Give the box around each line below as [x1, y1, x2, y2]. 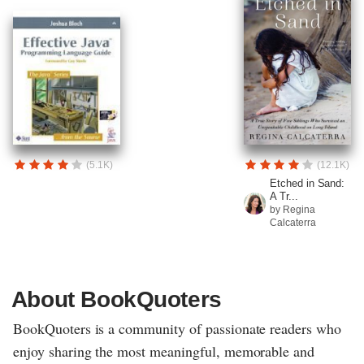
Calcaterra [269, 217, 316, 229]
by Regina [269, 204, 315, 216]
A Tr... [269, 190, 298, 203]
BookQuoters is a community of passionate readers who [13, 318, 341, 339]
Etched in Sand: [269, 177, 345, 190]
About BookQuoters [11, 287, 222, 313]
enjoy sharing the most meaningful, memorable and [13, 341, 315, 362]
